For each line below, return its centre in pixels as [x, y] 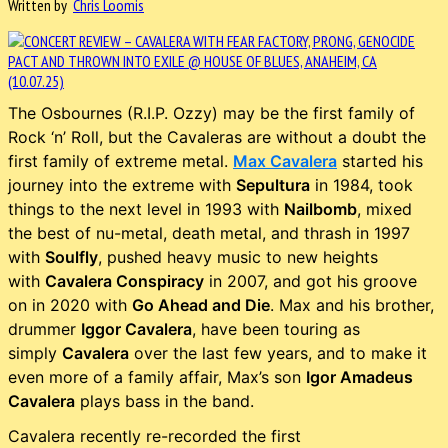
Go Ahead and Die [201, 304]
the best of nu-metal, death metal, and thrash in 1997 [209, 232]
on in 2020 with [70, 304]
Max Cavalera [285, 160]
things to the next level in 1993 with [146, 208]
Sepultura [273, 184]
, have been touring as [276, 328]
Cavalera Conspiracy [124, 280]
